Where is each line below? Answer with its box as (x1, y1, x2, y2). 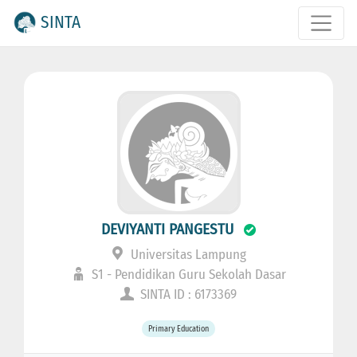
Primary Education (148, 324, 209, 335)
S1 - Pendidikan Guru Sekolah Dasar (88, 266, 286, 284)
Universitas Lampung (127, 246, 246, 264)
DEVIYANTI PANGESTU (101, 220, 233, 239)
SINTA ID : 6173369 (137, 286, 237, 304)
